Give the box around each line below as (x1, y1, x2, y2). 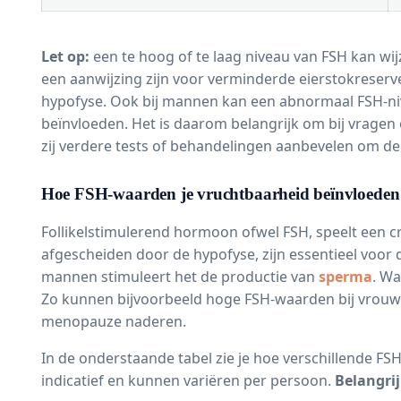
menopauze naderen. (40, 311, 186, 331)
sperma (318, 266, 372, 286)
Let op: (40, 47, 90, 67)
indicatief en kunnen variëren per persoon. (40, 370, 335, 390)
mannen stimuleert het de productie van (40, 266, 319, 286)
